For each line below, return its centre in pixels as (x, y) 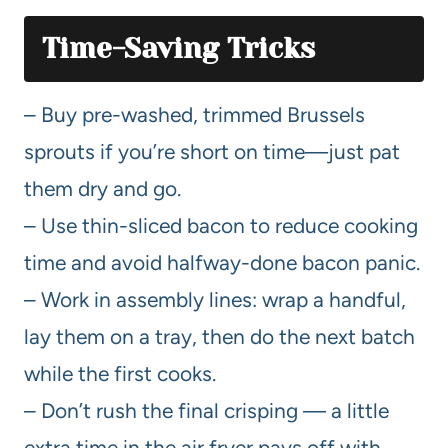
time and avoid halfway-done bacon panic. (222, 262)
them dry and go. (102, 188)
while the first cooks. (120, 373)
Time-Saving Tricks (178, 48)
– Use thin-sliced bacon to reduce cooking (221, 225)
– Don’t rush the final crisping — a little (206, 410)
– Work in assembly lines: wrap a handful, (215, 299)
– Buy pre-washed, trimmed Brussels (194, 114)
